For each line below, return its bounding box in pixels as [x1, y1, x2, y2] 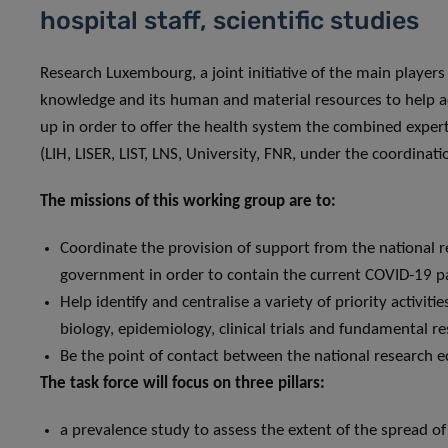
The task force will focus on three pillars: [40, 374, 325, 392]
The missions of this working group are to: [40, 192, 336, 210]
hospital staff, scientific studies [40, 5, 419, 35]
